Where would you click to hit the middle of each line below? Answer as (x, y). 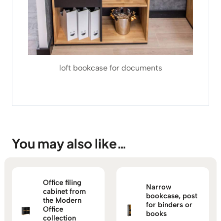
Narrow (159, 187)
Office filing (62, 182)
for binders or (169, 204)
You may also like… (69, 143)
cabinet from (64, 191)
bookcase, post (172, 196)
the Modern (62, 200)
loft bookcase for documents (110, 68)
